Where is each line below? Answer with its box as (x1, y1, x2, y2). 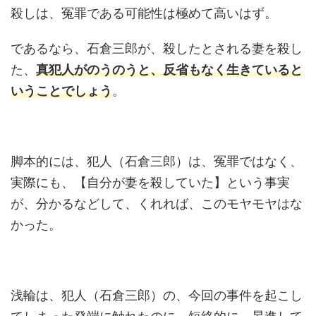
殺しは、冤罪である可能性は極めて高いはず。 (11, 6, 277, 21)
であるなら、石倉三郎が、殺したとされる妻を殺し (11, 41, 303, 56)
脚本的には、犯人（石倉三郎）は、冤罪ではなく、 (11, 154, 303, 169)
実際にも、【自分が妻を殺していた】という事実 (11, 175, 290, 190)
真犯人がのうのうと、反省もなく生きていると (36, 62, 303, 78)
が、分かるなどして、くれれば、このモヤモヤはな (11, 196, 303, 212)
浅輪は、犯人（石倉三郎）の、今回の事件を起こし (11, 288, 303, 303)
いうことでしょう (11, 83, 112, 99)
